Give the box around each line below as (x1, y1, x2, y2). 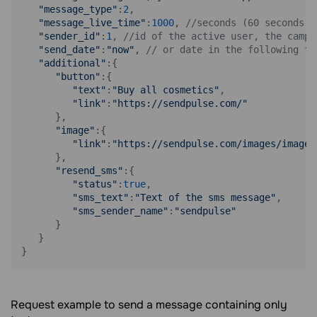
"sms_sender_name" (72, 205, 168, 217)
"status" (72, 178, 117, 190)
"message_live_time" (38, 17, 146, 28)
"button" (55, 71, 100, 82)
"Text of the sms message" (134, 192, 276, 203)
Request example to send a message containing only (11, 297, 287, 312)
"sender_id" (38, 30, 100, 42)
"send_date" (38, 44, 100, 55)
